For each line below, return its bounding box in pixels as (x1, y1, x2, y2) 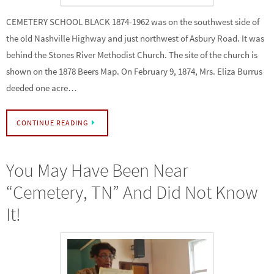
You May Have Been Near (6, 158, 188, 182)
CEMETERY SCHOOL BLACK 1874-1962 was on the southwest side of (6, 16, 259, 28)
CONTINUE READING (17, 117, 88, 127)
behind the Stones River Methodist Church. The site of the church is (6, 49, 257, 61)
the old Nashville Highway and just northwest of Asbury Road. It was (6, 32, 264, 45)
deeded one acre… (6, 82, 77, 94)
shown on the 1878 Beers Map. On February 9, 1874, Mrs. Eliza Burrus (6, 65, 262, 78)
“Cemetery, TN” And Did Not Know (6, 180, 258, 204)
